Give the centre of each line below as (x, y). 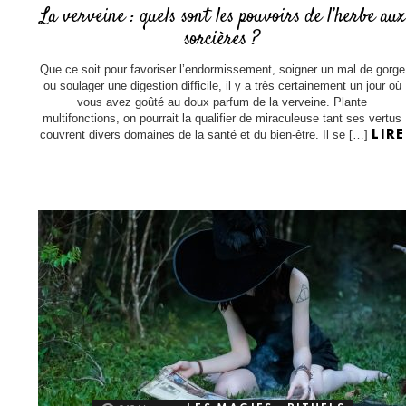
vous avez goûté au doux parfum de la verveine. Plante (222, 101)
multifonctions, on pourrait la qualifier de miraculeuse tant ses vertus (222, 118)
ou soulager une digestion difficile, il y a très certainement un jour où (222, 85)
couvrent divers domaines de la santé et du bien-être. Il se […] (206, 134)
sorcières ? (222, 39)
